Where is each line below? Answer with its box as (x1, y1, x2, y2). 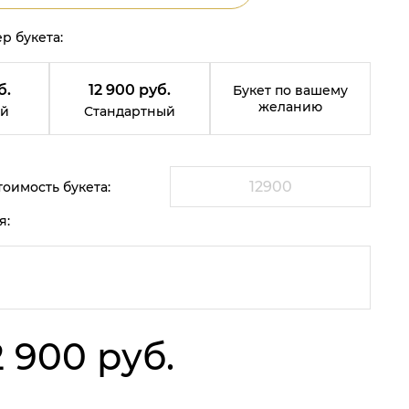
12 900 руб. (89, 81, 171, 99)
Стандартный (84, 103, 175, 120)
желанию (258, 99, 322, 115)
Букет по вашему (233, 82, 348, 99)
